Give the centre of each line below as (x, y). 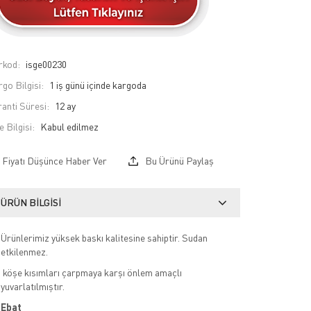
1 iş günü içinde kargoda (98, 85)
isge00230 (45, 64)
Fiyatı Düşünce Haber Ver (54, 160)
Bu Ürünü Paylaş (178, 160)
